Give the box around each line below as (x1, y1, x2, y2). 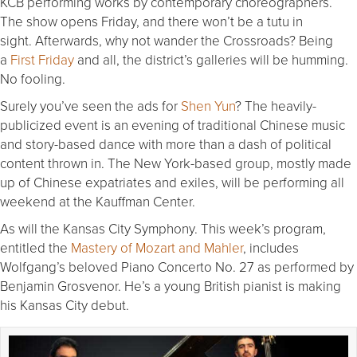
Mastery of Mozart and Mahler (71, 238, 243, 257)
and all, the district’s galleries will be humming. (74, 50, 348, 69)
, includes (243, 238, 299, 257)
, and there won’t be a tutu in (136, 12, 303, 31)
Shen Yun (181, 96, 235, 116)
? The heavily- (235, 96, 316, 116)
